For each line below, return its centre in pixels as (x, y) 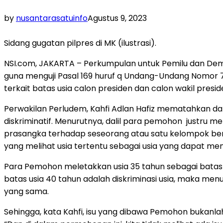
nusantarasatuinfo (52, 18)
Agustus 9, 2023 (117, 18)
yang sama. (26, 191)
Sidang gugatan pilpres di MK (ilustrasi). (80, 43)
